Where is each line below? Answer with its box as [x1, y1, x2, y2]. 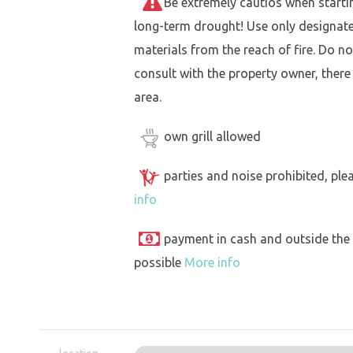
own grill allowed [164, 129, 261, 144]
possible [134, 255, 184, 270]
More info [184, 255, 240, 270]
